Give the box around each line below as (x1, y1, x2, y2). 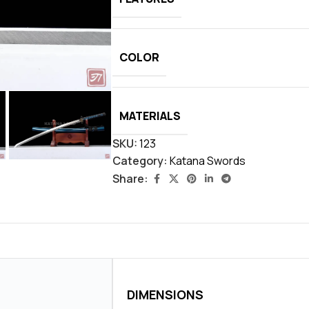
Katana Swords (170, 152, 246, 168)
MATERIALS (119, 108, 181, 123)
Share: (112, 170, 148, 186)
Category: (112, 152, 168, 168)
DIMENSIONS (127, 286, 203, 303)
